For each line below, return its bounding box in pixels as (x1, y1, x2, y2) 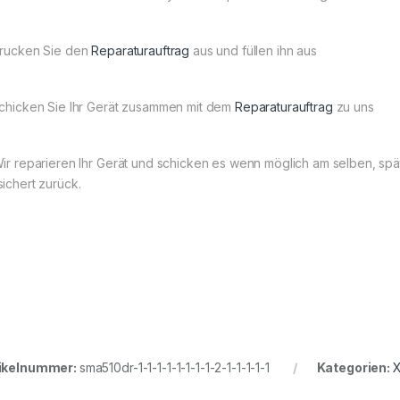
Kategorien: (316, 360, 393, 376)
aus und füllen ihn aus (189, 43, 317, 59)
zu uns (332, 99, 374, 115)
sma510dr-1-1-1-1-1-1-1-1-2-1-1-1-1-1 (79, 360, 270, 376)
